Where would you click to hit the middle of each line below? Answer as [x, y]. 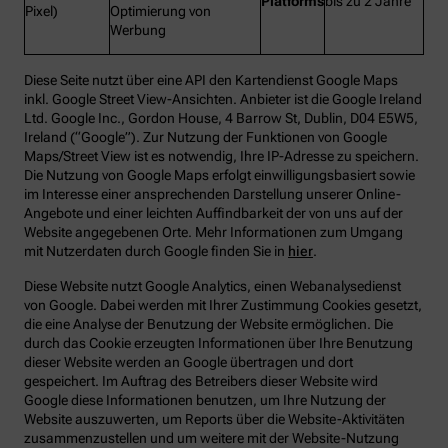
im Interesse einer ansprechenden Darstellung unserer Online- [212, 194]
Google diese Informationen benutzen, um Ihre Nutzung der [205, 400]
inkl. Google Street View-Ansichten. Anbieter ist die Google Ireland [223, 99]
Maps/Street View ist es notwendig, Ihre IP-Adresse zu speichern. [221, 156]
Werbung [138, 30]
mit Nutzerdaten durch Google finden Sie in [156, 251]
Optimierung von [160, 11]
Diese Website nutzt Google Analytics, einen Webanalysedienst [212, 286]
